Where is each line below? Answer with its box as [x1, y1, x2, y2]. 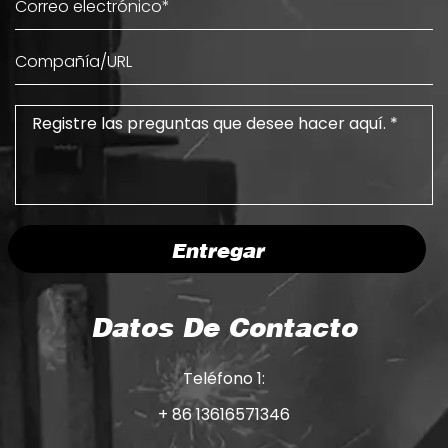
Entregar [170, 238, 264, 269]
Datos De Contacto [91, 311, 357, 351]
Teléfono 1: [183, 367, 265, 391]
